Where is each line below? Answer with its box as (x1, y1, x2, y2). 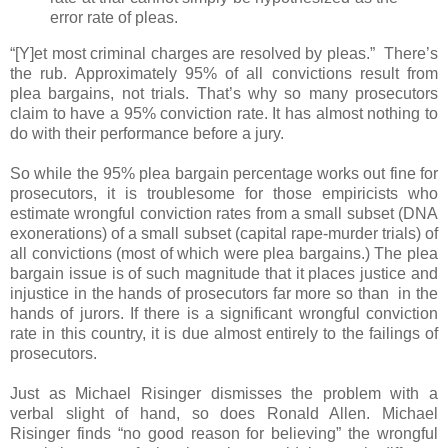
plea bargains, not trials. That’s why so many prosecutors (10, 85, 438, 103)
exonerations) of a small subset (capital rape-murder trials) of (10, 225, 438, 243)
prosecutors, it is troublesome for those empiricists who (10, 185, 438, 203)
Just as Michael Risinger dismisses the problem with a (10, 385, 438, 403)
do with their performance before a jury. (10, 125, 284, 143)
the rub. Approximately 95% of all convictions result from (10, 65, 438, 83)
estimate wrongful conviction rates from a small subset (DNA (10, 205, 438, 223)
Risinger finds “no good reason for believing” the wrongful (10, 425, 438, 443)
